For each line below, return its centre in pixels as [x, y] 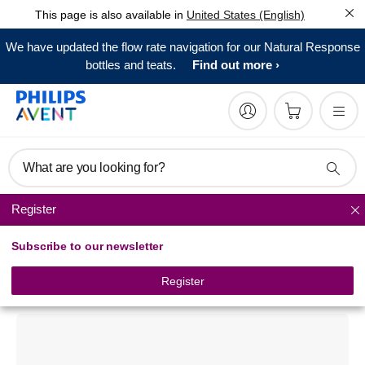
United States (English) [246, 15]
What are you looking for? [94, 167]
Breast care [50, 211]
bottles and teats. [131, 65]
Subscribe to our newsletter [88, 246]
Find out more [232, 65]
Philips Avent [66, 258]
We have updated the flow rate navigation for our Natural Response [182, 47]
